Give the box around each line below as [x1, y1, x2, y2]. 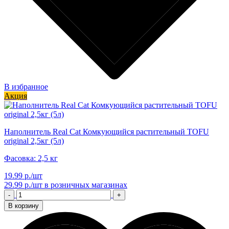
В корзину [8, 201, 39, 210]
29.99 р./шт [4, 180, 42, 189]
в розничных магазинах [42, 180, 127, 189]
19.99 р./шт [4, 171, 42, 180]
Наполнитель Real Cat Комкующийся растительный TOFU [4, 127, 209, 136]
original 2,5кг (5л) [4, 136, 64, 145]
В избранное [4, 82, 48, 91]
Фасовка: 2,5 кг [4, 153, 58, 163]
